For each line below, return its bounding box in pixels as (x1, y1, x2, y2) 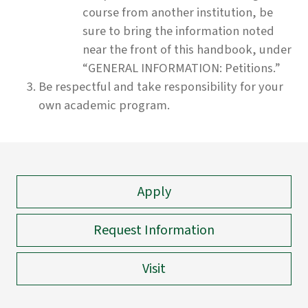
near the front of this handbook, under (82, 40, 291, 58)
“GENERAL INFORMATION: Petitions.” (82, 58, 280, 77)
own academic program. (38, 96, 170, 114)
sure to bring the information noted (82, 21, 274, 40)
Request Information (93, 220, 214, 240)
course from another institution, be (82, 3, 273, 21)
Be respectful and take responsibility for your (38, 77, 283, 96)
